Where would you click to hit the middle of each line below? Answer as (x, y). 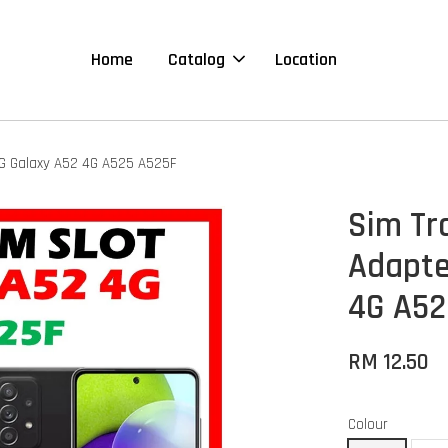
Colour (368, 424)
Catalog (196, 59)
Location (305, 59)
